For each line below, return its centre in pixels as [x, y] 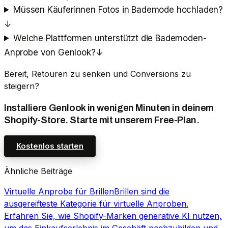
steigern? [22, 86]
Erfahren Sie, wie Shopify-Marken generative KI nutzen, [113, 216]
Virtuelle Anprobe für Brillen [59, 192]
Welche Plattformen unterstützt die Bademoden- [110, 38]
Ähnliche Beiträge [38, 171]
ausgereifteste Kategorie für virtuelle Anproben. [96, 204]
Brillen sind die [142, 192]
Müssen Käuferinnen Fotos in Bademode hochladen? [118, 9]
